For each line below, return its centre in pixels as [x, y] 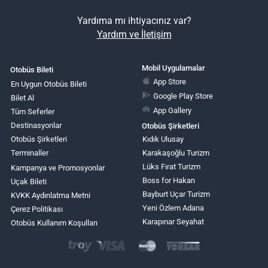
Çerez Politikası [37, 209]
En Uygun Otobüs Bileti [49, 84]
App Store [170, 81]
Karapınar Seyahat [173, 222]
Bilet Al [22, 98]
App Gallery [173, 110]
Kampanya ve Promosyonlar [58, 168]
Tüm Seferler [33, 112]
